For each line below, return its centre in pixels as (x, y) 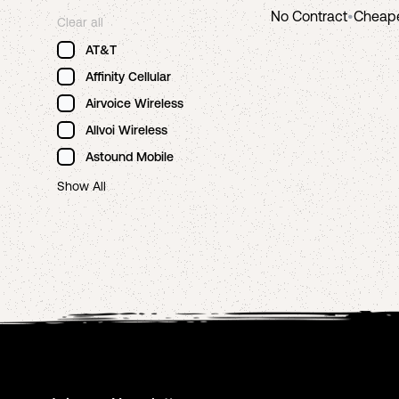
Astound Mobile (130, 157)
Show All (81, 186)
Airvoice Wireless (134, 103)
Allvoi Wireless (126, 130)
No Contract (309, 16)
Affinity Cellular (128, 77)
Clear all (80, 22)
